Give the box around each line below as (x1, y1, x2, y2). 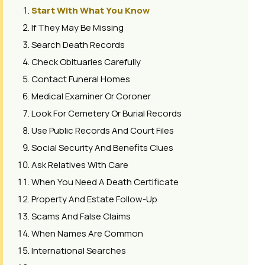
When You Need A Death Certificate (31, 175, 179, 188)
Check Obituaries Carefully (31, 55, 141, 68)
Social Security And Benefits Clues (31, 141, 173, 154)
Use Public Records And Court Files (31, 124, 174, 137)
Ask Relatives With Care (31, 158, 128, 171)
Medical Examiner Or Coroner (31, 89, 151, 102)
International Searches (31, 244, 126, 257)
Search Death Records (31, 38, 125, 51)
